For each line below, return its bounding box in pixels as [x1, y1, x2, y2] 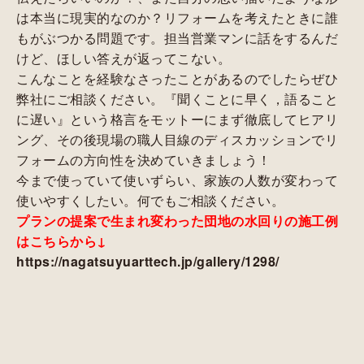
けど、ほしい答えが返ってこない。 [16, 48, 231, 67]
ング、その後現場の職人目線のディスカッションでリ [16, 129, 338, 149]
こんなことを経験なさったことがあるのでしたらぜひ [16, 68, 338, 88]
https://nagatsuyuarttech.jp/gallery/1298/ [16, 251, 279, 271]
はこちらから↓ [16, 231, 107, 250]
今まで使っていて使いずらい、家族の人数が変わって [16, 170, 338, 189]
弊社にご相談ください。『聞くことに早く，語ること [16, 89, 338, 108]
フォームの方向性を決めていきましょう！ [16, 149, 271, 169]
